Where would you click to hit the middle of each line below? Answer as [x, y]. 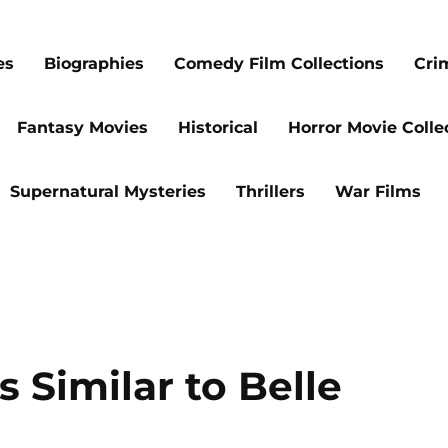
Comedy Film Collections [279, 63]
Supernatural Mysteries [108, 191]
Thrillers [270, 191]
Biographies [94, 63]
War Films [378, 191]
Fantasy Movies [82, 127]
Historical [218, 127]
